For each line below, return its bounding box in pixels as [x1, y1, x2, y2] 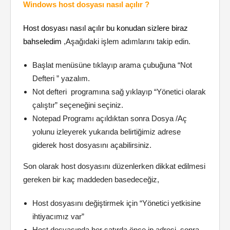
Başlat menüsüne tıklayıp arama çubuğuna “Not [32, 61, 192, 70]
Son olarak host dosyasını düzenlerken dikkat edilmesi [23, 162, 205, 171]
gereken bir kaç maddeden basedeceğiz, [23, 176, 159, 184]
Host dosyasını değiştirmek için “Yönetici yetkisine [32, 199, 201, 208]
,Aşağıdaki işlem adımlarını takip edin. [62, 37, 190, 46]
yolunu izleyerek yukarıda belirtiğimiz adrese [32, 128, 181, 137]
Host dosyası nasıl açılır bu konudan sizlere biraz [23, 24, 188, 33]
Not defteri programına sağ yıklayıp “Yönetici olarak [32, 88, 206, 97]
